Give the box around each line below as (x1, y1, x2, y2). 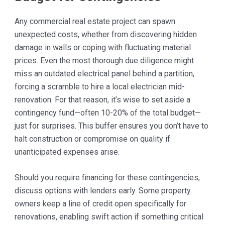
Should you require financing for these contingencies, (14, 173, 200, 183)
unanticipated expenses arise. (14, 147, 120, 157)
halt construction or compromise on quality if (14, 134, 170, 144)
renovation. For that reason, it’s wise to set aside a (14, 94, 190, 104)
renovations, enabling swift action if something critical (14, 212, 203, 222)
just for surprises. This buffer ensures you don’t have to (14, 121, 208, 131)
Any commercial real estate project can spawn (14, 16, 175, 26)
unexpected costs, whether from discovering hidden (14, 29, 197, 39)
